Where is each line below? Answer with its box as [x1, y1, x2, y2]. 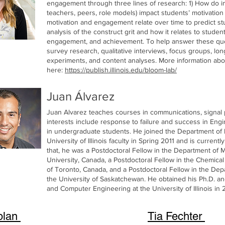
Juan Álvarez [47, 89, 115, 103]
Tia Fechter [148, 209, 205, 222]
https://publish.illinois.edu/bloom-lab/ [65, 65, 177, 74]
